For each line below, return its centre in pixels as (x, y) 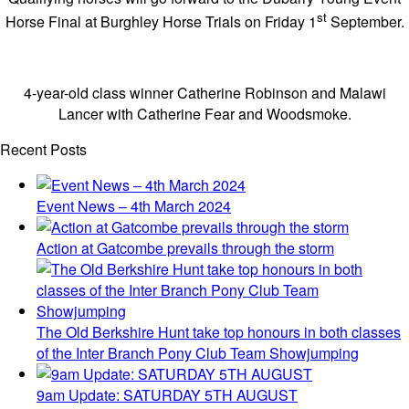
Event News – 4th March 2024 (134, 206)
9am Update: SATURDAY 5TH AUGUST (167, 395)
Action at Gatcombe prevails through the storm (185, 248)
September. (365, 22)
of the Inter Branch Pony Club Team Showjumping (198, 353)
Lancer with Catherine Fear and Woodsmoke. (204, 114)
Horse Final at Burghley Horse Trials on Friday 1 (161, 22)
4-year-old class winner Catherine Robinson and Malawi (204, 93)
